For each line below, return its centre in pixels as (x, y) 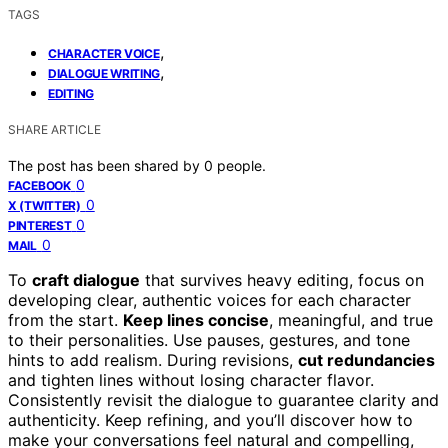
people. (241, 165)
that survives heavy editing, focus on (282, 279)
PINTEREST (40, 225)
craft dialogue (86, 279)
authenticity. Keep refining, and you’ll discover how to (210, 419)
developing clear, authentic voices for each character (209, 299)
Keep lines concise (196, 319)
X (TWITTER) (44, 205)
